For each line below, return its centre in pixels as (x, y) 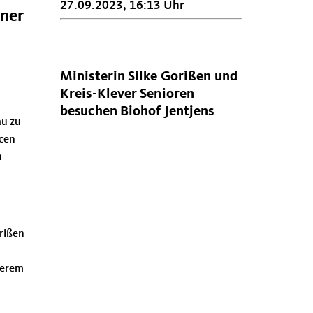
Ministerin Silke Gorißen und (149, 77)
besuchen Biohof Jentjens (137, 112)
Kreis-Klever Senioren (128, 94)
